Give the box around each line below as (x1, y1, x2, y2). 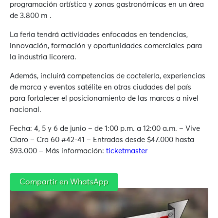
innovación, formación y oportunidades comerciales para (10, 42, 202, 50)
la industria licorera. (10, 54, 76, 61)
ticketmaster (106, 147, 147, 155)
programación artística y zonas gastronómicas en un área (10, 1, 204, 9)
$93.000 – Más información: (10, 147, 106, 155)
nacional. (10, 106, 41, 114)
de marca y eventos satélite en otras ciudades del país (10, 84, 191, 91)
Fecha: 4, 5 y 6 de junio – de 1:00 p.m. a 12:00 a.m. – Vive (10, 125, 200, 133)
